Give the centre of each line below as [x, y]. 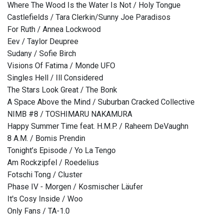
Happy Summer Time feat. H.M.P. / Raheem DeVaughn [98, 126]
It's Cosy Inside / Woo [45, 199]
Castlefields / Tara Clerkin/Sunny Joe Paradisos [89, 17]
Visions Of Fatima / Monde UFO [61, 66]
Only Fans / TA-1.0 [39, 211]
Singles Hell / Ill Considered [55, 78]
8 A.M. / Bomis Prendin [46, 139]
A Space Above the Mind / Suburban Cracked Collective [101, 102]
